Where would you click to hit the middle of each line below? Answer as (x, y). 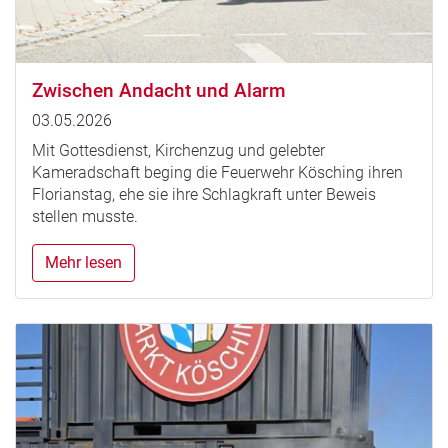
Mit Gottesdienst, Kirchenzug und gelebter (178, 150)
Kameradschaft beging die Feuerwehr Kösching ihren (217, 172)
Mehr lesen (83, 262)
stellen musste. (85, 216)
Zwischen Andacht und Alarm (159, 90)
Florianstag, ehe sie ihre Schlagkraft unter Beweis (204, 194)
